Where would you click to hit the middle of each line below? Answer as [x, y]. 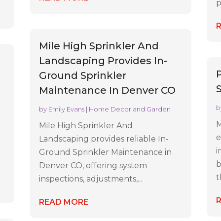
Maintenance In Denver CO [108, 91]
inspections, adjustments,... [91, 179]
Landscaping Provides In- [103, 61]
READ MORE [64, 202]
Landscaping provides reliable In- [104, 139]
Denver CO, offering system [93, 166]
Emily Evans [67, 109]
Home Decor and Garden [130, 109]
